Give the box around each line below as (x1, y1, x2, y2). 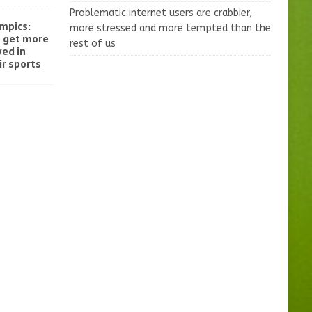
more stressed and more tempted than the (69, 22, 271, 35)
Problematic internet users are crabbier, (69, 7, 252, 19)
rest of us (69, 38, 116, 50)
